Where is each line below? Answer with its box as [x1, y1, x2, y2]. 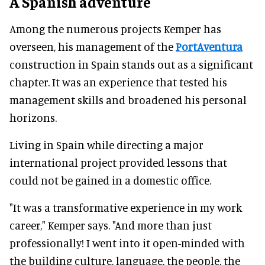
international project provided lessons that [9, 155, 227, 169]
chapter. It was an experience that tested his [9, 75, 227, 89]
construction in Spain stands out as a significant [9, 57, 253, 71]
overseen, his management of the [9, 39, 176, 53]
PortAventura [176, 39, 243, 53]
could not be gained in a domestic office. [9, 173, 211, 187]
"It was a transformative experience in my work [9, 200, 242, 214]
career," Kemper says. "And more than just [9, 218, 212, 232]
